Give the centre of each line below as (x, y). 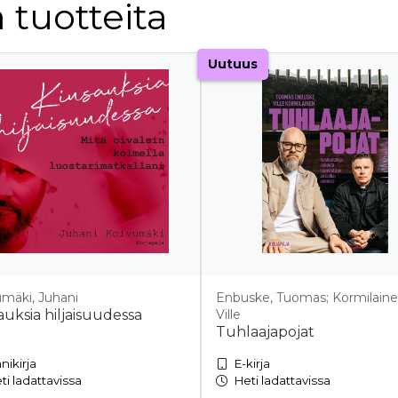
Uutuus (233, 64)
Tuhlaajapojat (265, 332)
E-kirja (252, 364)
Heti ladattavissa (283, 381)
